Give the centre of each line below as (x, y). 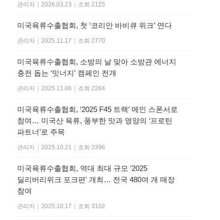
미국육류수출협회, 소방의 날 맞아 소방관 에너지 (97, 62)
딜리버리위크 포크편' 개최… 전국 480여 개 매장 (96, 180)
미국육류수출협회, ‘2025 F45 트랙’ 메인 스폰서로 (97, 110)
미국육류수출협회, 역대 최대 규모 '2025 (82, 168)
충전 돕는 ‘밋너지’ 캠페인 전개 (67, 73)
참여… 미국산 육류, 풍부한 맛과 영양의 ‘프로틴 (95, 121)
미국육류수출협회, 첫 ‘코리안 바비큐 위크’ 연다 (95, 26)
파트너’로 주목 (41, 132)
